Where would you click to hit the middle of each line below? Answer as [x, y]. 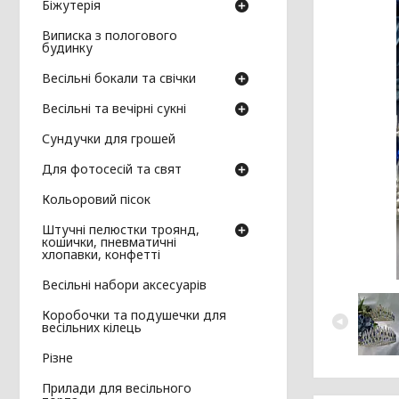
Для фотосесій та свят [112, 168]
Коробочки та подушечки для [134, 314]
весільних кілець [92, 327]
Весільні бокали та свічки [119, 77]
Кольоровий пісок [96, 199]
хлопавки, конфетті [101, 254]
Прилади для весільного [117, 387]
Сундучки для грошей [109, 138]
